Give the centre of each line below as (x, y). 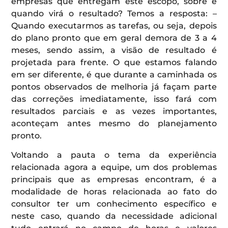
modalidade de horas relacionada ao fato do (114, 192)
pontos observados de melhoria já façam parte (114, 87)
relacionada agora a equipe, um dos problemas (114, 167)
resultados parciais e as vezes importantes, (114, 111)
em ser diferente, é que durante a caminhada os (114, 74)
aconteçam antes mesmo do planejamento (114, 123)
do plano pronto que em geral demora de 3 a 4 (114, 38)
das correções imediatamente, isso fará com (114, 99)
